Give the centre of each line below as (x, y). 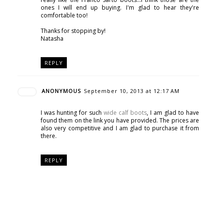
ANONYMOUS (61, 91)
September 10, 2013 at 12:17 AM (132, 91)
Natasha (52, 38)
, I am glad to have (173, 112)
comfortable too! (64, 15)
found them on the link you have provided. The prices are (120, 120)
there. (48, 136)
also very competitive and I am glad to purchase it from (120, 128)
